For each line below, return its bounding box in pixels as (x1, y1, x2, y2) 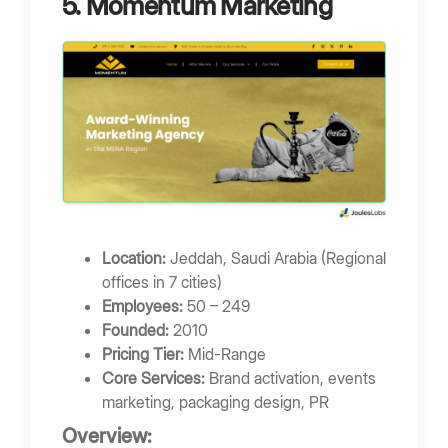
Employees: (102, 295, 183, 316)
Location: (102, 247, 166, 268)
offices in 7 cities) (102, 271, 222, 292)
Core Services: (102, 367, 205, 388)
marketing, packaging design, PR (102, 391, 329, 412)
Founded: (102, 319, 169, 340)
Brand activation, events (205, 367, 376, 388)
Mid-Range (184, 343, 266, 364)
